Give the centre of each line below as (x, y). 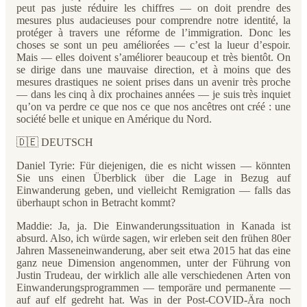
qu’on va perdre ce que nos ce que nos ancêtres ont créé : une (153, 107)
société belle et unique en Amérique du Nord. (114, 119)
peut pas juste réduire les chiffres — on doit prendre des (153, 8)
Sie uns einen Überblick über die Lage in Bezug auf (153, 178)
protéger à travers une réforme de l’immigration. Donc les (153, 33)
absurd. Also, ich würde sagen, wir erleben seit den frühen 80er (153, 238)
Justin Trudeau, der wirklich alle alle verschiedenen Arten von (153, 275)
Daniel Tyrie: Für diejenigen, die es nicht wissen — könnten (153, 165)
